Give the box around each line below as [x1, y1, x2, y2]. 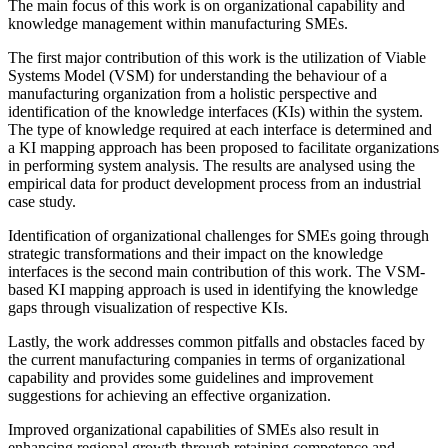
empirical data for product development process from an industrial [8, 174, 421, 192]
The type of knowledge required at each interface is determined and [8, 120, 432, 138]
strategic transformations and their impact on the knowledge [8, 244, 383, 262]
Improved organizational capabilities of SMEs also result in [8, 420, 379, 438]
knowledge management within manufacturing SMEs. [8, 14, 348, 32]
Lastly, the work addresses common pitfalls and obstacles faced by [8, 332, 425, 350]
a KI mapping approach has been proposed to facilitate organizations [8, 138, 439, 156]
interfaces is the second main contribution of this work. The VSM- [8, 262, 425, 280]
